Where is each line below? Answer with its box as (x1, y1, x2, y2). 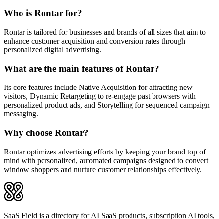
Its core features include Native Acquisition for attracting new (4, 83, 193, 92)
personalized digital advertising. (4, 45, 101, 54)
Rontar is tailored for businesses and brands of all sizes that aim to (4, 27, 206, 36)
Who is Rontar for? (4, 8, 82, 19)
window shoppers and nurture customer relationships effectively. (4, 165, 202, 174)
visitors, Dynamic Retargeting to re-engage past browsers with (4, 92, 196, 101)
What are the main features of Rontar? (4, 63, 159, 74)
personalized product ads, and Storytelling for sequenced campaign (4, 101, 210, 109)
